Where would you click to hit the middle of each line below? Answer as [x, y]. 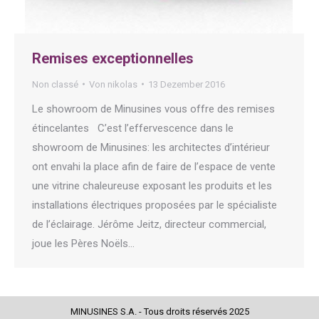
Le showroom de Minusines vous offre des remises [153, 109]
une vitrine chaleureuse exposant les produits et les [152, 185]
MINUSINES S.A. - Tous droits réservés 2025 [159, 311]
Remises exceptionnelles [113, 58]
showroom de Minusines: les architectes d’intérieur [151, 147]
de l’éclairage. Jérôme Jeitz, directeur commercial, [149, 224]
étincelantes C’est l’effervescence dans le [133, 128]
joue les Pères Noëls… [83, 243]
